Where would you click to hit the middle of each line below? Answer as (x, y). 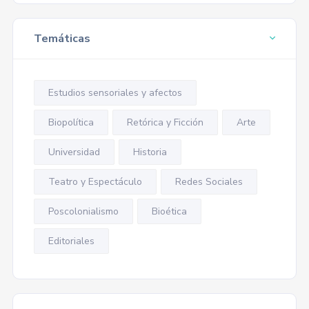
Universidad (74, 152)
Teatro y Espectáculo (95, 182)
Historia (150, 152)
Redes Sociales (209, 182)
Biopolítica (71, 122)
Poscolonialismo (83, 211)
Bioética (169, 211)
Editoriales (71, 241)
